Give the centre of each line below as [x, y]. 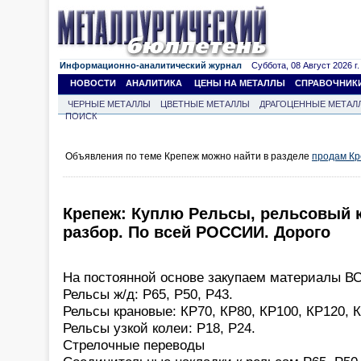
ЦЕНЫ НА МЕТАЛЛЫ [240, 83]
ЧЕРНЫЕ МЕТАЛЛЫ [109, 104]
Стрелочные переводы [134, 344]
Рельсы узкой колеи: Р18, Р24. [159, 328]
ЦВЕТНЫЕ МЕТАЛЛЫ [205, 104]
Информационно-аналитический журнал [151, 65]
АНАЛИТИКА [154, 83]
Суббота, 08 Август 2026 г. [301, 65]
